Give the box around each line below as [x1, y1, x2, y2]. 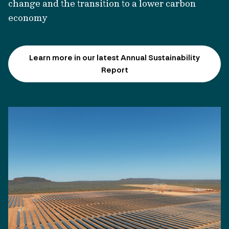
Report [101, 65, 128, 75]
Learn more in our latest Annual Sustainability [29, 53, 200, 63]
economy [8, 12, 47, 24]
